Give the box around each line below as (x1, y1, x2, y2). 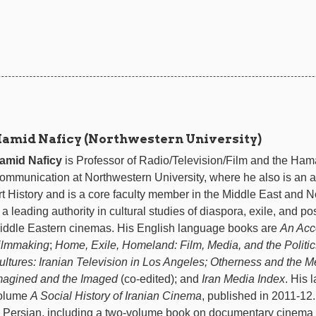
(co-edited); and (117, 273, 202, 285)
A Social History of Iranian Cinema (30, 290, 202, 302)
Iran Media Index (201, 273, 285, 285)
